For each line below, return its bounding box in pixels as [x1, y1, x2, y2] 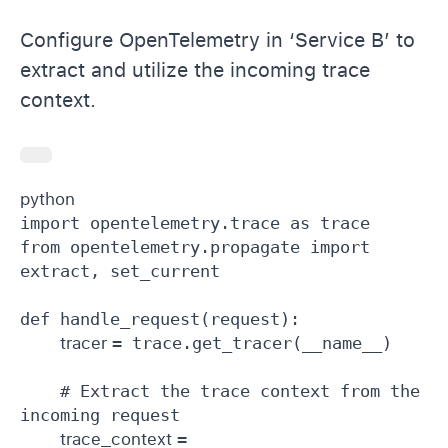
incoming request [20, 404, 180, 425]
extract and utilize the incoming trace [20, 57, 370, 82]
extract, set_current [20, 260, 220, 281]
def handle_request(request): [20, 308, 300, 329]
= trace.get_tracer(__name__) [112, 332, 392, 353]
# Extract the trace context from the [20, 380, 60, 401]
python [20, 188, 80, 209]
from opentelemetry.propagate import [20, 236, 370, 257]
